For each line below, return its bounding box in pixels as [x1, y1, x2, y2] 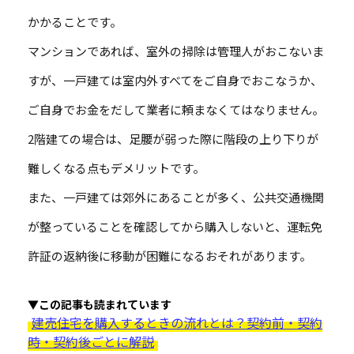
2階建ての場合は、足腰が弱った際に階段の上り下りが [28, 130, 318, 148]
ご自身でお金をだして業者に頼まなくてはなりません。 [28, 101, 324, 119]
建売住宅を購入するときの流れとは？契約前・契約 [32, 313, 322, 333]
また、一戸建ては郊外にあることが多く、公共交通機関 [28, 189, 324, 206]
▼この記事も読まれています [28, 296, 171, 313]
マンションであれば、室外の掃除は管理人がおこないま [28, 43, 324, 60]
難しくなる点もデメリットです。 [28, 160, 205, 177]
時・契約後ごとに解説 [28, 332, 154, 352]
